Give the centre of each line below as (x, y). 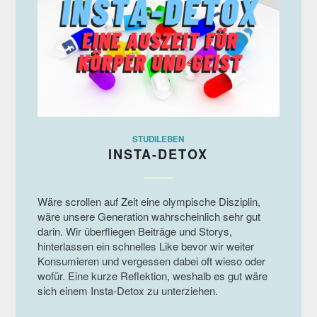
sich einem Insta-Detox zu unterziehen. (127, 290)
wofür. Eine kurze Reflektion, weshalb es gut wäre (152, 275)
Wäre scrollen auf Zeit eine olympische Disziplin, (149, 201)
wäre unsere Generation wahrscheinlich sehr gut (149, 216)
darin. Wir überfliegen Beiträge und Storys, (134, 231)
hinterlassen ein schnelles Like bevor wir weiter (145, 246)
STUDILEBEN (158, 139)
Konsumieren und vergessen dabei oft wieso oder (151, 260)
